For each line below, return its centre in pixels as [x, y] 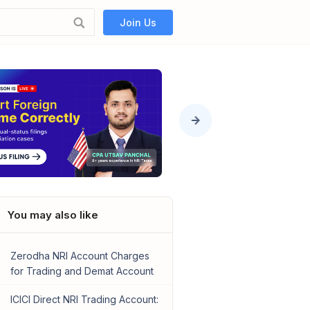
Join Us [138, 22]
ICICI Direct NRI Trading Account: [84, 300]
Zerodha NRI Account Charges [80, 256]
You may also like [53, 215]
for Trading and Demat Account [82, 271]
